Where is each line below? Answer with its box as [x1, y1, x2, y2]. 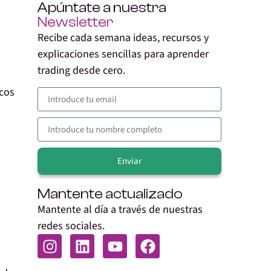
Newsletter [38, 14, 113, 30]
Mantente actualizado [38, 186, 183, 203]
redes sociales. [38, 218, 105, 234]
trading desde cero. [38, 63, 125, 78]
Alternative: [38, 176, 90, 192]
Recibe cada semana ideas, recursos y [38, 30, 209, 45]
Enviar [117, 155, 142, 168]
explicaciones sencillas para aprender [38, 47, 209, 62]
